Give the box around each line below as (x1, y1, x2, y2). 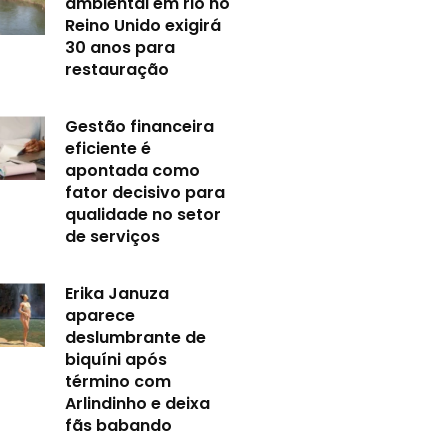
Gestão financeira (65, 115, 215, 139)
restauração (65, 58, 170, 82)
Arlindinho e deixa (65, 392, 211, 416)
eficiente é (65, 137, 152, 161)
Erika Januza (65, 282, 170, 306)
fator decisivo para (65, 181, 226, 205)
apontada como (65, 159, 201, 183)
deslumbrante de (65, 326, 207, 350)
